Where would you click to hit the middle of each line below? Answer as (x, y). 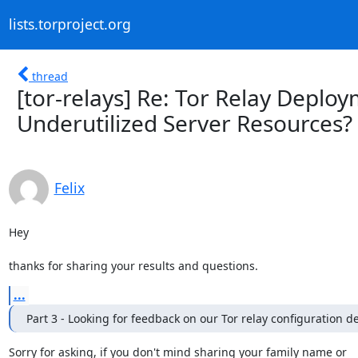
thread (50, 76)
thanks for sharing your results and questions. (133, 265)
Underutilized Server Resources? (185, 123)
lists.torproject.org (70, 24)
